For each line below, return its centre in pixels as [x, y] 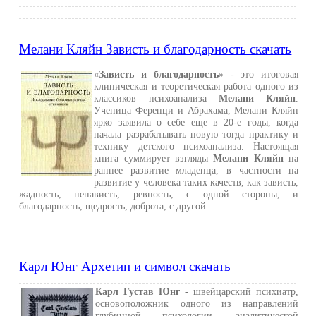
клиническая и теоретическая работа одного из [196, 86]
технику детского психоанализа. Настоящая [196, 146]
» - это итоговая [259, 74]
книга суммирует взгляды [154, 158]
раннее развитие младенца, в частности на [196, 170]
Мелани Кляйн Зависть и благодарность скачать [156, 49]
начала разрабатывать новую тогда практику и [196, 134]
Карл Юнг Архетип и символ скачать [125, 266]
